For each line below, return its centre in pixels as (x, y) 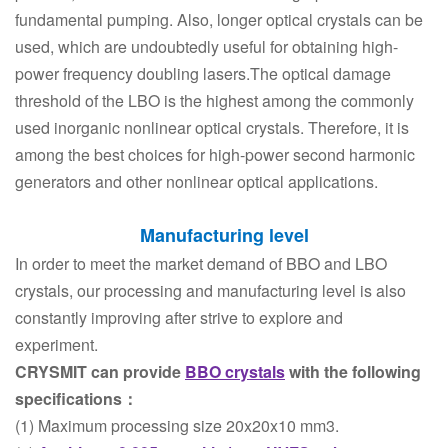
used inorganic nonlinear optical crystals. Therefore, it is (212, 127)
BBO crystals (235, 371)
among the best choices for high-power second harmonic (215, 154)
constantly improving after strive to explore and (179, 317)
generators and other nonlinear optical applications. (196, 181)
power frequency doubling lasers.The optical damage (203, 73)
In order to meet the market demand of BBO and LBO (201, 263)
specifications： (76, 398)
